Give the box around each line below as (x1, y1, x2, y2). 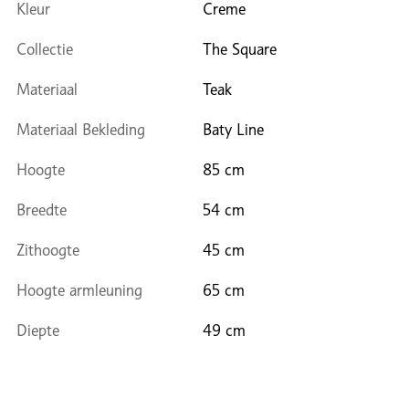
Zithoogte (16, 240, 79, 259)
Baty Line (203, 120, 264, 139)
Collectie (16, 39, 73, 58)
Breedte (16, 200, 67, 219)
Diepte (16, 320, 59, 340)
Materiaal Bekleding (16, 120, 145, 139)
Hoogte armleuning (16, 280, 142, 299)
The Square (203, 39, 277, 58)
